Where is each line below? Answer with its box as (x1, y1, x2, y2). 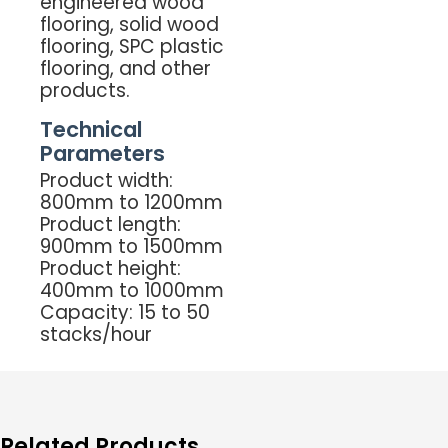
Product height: (40, 255, 181, 283)
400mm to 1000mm (40, 277, 224, 305)
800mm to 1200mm (40, 189, 223, 217)
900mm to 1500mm (40, 233, 223, 261)
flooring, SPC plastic (40, 32, 224, 60)
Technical (40, 114, 143, 144)
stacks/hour (40, 321, 152, 349)
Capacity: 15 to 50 (40, 299, 210, 327)
